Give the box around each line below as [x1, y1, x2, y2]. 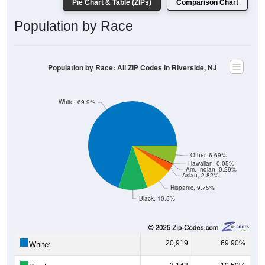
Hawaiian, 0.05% [188, 159, 235, 167]
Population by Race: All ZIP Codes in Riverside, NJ [48, 62, 217, 73]
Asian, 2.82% [182, 171, 219, 179]
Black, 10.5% [138, 194, 175, 202]
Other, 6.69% [190, 151, 227, 159]
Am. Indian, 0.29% [186, 165, 237, 173]
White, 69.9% [59, 98, 96, 106]
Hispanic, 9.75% [170, 183, 215, 192]
